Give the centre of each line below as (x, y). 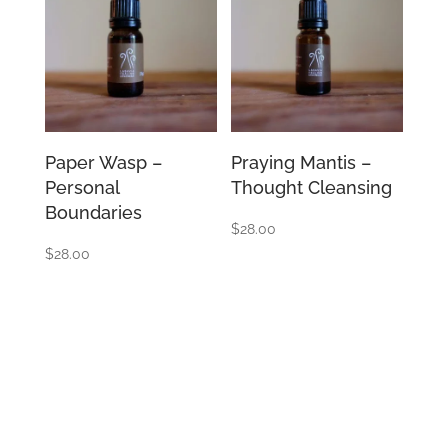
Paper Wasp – (103, 162)
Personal (81, 187)
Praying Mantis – (301, 162)
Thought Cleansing (312, 187)
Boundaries (93, 212)
